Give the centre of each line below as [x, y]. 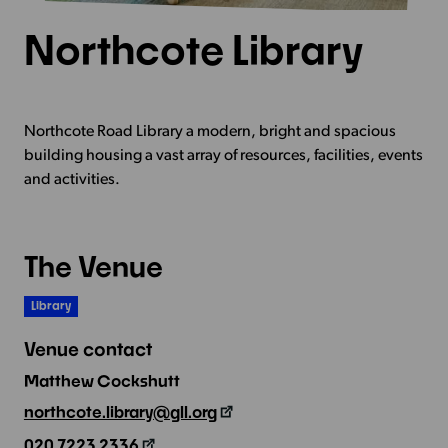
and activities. [71, 180]
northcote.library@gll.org [120, 411]
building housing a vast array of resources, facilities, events [223, 156]
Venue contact [87, 348]
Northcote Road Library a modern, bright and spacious [209, 132]
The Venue [93, 266]
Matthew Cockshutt [101, 380]
